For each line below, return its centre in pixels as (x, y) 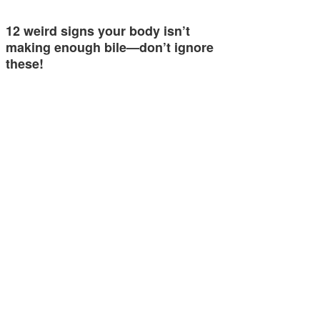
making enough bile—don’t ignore (110, 47)
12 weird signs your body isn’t (98, 31)
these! (25, 64)
